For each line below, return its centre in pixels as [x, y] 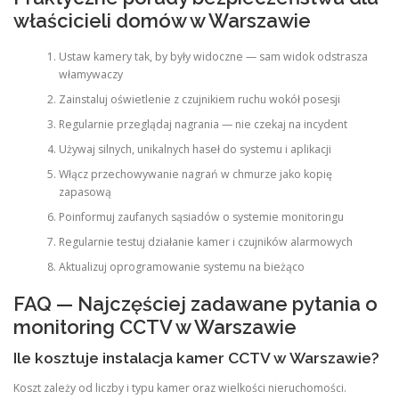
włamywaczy [90, 74]
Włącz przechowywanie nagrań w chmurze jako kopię [195, 174]
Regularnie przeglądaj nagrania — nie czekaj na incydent [203, 124]
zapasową [85, 191]
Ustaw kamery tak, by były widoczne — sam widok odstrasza [213, 56]
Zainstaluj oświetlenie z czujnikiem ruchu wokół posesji [199, 99]
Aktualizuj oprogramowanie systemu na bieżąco [181, 266]
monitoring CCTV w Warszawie [155, 327]
